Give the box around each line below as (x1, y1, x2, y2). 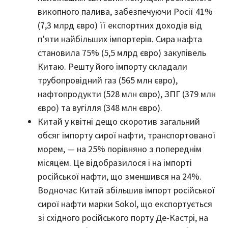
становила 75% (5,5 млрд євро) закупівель (38, 46, 206, 59)
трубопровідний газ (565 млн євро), (38, 74, 178, 86)
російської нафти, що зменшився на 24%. (38, 170, 202, 182)
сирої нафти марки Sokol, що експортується (38, 197, 212, 210)
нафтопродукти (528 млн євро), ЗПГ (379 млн (38, 88, 216, 100)
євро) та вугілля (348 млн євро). (38, 101, 162, 113)
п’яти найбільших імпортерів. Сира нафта (38, 33, 202, 45)
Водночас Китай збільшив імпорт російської (38, 184, 215, 196)
